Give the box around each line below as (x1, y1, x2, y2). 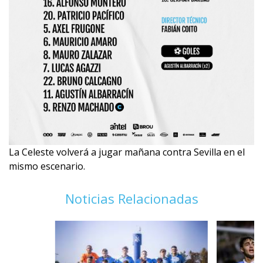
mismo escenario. (9, 160, 85, 173)
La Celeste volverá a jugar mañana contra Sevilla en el (9, 146, 245, 159)
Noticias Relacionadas (65, 190, 198, 208)
